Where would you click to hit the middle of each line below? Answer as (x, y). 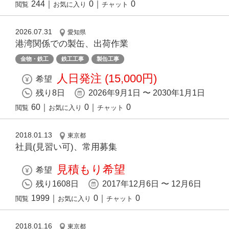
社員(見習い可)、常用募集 (66, 147)
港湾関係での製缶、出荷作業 (72, 44)
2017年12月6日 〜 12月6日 (152, 184)
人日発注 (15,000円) (107, 79)
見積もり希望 (91, 170)
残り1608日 (57, 184)
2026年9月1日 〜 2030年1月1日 (147, 93)
